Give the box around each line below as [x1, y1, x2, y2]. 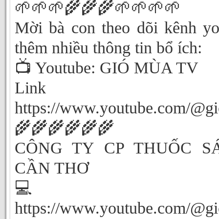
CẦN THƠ [15, 159, 89, 177]
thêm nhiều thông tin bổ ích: [15, 39, 202, 57]
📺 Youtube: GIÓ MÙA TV [15, 59, 198, 77]
